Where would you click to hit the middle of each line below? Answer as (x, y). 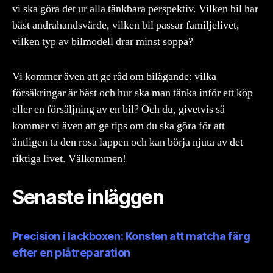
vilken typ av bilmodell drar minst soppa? (103, 41)
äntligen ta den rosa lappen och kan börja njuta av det (128, 142)
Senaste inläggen (88, 197)
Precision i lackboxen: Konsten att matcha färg (131, 236)
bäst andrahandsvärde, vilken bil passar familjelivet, (126, 25)
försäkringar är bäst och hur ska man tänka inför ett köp (133, 93)
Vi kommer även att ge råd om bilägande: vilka (114, 76)
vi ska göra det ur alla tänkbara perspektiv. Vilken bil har (135, 9)
